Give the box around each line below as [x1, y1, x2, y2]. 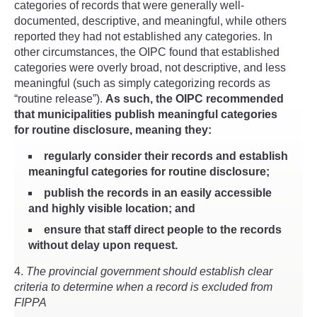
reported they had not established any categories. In [14, 30, 272, 42]
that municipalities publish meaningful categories [14, 108, 277, 120]
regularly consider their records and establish [44, 149, 288, 162]
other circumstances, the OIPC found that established [14, 45, 279, 58]
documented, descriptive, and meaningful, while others [14, 14, 287, 27]
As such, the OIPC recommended [105, 92, 284, 105]
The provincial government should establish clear [26, 265, 272, 277]
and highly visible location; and [28, 202, 195, 214]
